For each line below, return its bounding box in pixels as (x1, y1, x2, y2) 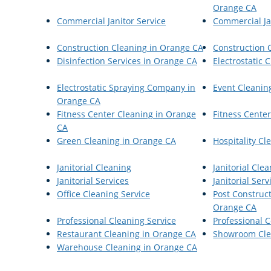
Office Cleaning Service (57, 188, 150, 200)
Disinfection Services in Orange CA (57, 54, 197, 67)
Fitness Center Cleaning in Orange (57, 108, 196, 120)
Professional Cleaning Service (57, 214, 176, 226)
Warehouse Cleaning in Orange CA (57, 241, 197, 253)
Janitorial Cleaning (57, 161, 131, 173)
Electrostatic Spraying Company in (57, 81, 195, 93)
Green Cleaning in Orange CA (57, 134, 176, 146)
